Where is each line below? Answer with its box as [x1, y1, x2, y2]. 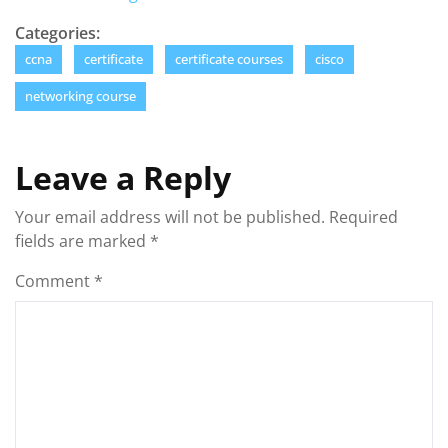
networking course [25, 87, 136, 105]
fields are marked [15, 230, 150, 252]
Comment [15, 270, 94, 292]
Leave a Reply [15, 156, 231, 199]
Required [329, 206, 398, 228]
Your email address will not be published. [15, 206, 325, 228]
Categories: [15, 22, 100, 44]
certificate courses [175, 50, 283, 68]
